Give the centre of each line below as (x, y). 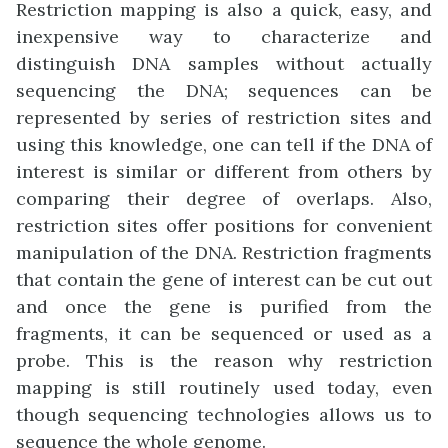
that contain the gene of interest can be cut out (224, 280)
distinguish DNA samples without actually (224, 64)
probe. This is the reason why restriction (224, 361)
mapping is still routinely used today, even (224, 388)
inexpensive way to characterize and (224, 37)
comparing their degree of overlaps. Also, (224, 199)
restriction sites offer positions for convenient (224, 226)
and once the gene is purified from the (224, 307)
